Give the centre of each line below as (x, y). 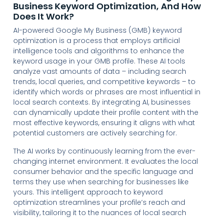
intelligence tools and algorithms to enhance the (99, 51)
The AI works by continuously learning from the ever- (104, 151)
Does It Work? (43, 16)
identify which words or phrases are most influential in (107, 92)
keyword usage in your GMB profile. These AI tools (99, 61)
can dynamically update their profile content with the (106, 112)
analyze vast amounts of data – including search (99, 71)
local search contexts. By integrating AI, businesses (102, 102)
